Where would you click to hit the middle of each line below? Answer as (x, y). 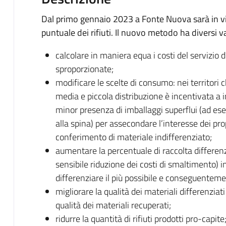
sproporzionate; (84, 69)
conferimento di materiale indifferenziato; (133, 137)
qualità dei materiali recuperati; (113, 205)
